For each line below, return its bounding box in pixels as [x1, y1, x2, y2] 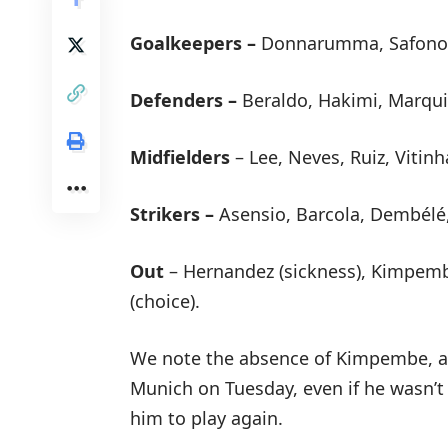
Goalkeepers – [130, 31, 256, 55]
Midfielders [130, 145, 235, 169]
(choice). [130, 289, 200, 313]
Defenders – [130, 88, 237, 112]
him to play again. [130, 406, 283, 430]
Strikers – [130, 202, 214, 226]
